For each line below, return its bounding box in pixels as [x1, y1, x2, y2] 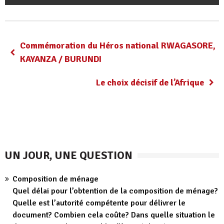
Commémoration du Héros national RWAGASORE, [20, 39, 215, 51]
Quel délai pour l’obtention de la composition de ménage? [12, 185, 218, 196]
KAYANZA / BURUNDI [20, 53, 101, 64]
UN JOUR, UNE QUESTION [5, 148, 132, 162]
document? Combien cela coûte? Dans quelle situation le [12, 209, 215, 220]
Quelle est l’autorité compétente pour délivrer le [12, 197, 185, 208]
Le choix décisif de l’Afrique [96, 76, 204, 88]
